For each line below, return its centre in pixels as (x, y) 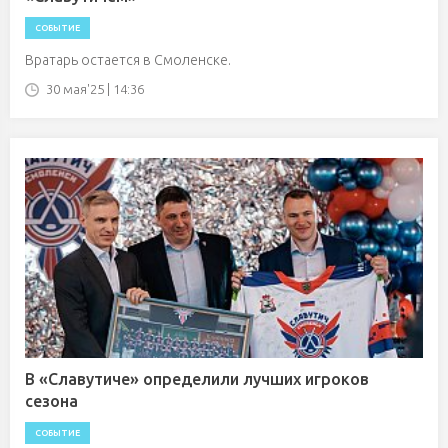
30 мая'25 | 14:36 (95, 89)
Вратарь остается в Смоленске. (128, 60)
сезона (51, 401)
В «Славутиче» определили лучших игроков (197, 379)
